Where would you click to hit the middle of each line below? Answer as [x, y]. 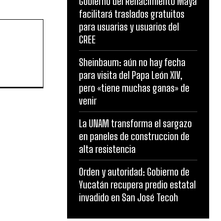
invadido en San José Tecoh [129, 197]
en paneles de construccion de [134, 136]
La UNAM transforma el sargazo [135, 123]
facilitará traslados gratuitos [132, 14]
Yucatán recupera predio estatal [137, 184]
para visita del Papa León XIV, [131, 75]
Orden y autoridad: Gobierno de [134, 172]
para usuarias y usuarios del [129, 27]
